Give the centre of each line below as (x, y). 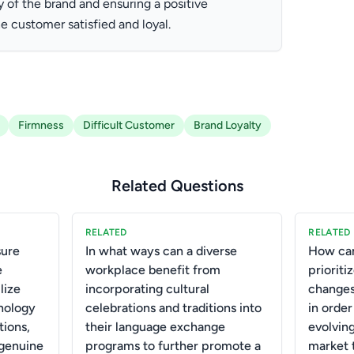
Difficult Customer (129, 125)
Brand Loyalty (228, 125)
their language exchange (155, 327)
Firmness (41, 125)
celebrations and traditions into (173, 308)
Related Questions (177, 186)
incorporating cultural (147, 289)
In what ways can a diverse (161, 251)
